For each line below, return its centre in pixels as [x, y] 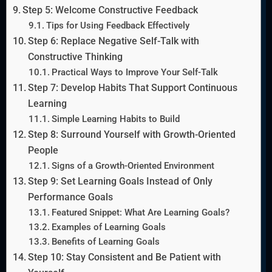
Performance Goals [71, 197]
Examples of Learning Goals [108, 227]
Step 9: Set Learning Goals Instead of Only [121, 182]
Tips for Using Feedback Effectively [117, 26]
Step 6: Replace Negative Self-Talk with [114, 41]
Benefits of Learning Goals [105, 242]
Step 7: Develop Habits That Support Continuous [133, 88]
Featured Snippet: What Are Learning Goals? [140, 213]
